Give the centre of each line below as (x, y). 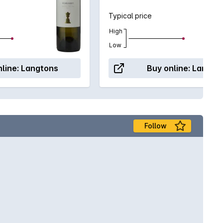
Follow (155, 126)
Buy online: (168, 68)
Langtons (40, 68)
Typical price (130, 16)
